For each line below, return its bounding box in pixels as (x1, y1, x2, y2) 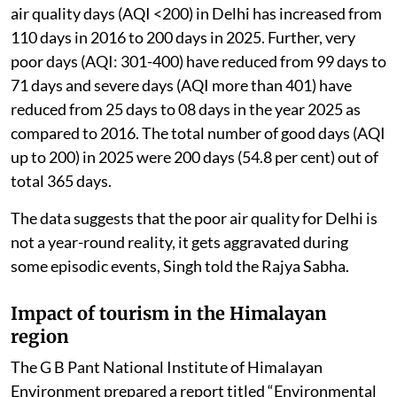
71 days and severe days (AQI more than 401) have (11, 75, 352, 96)
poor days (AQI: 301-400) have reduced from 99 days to (11, 51, 386, 72)
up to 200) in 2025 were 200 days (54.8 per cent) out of (11, 147, 378, 167)
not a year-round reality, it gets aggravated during (11, 232, 348, 253)
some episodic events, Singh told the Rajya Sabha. (11, 256, 349, 276)
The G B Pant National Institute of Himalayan (11, 357, 323, 378)
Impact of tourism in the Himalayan (11, 302, 327, 325)
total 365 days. (11, 171, 112, 191)
